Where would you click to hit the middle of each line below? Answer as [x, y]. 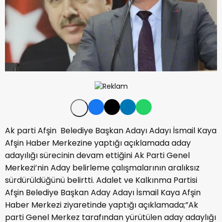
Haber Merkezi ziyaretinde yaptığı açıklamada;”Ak [102, 205]
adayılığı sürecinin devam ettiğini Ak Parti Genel [97, 155]
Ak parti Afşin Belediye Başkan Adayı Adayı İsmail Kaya [111, 130]
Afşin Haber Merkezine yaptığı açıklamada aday [98, 143]
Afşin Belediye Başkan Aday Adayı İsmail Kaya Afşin [103, 192]
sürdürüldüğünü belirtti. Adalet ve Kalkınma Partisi [101, 180]
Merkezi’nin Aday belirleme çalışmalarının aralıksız [103, 167]
